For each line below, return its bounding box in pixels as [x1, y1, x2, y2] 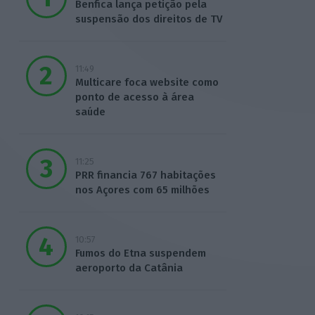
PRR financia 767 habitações [75, 169, 216, 182]
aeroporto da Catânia [75, 262, 183, 275]
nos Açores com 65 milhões [75, 184, 210, 197]
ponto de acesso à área [75, 91, 194, 104]
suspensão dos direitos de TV [75, 13, 222, 26]
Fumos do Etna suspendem [75, 247, 206, 260]
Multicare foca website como [75, 76, 219, 89]
